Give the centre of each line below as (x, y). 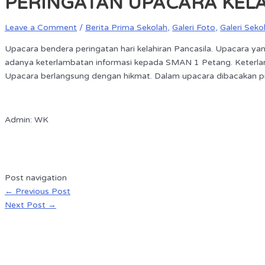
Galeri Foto (194, 27)
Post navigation (36, 177)
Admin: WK (27, 119)
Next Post (26, 205)
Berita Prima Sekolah (126, 27)
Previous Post (42, 191)
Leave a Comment (41, 27)
